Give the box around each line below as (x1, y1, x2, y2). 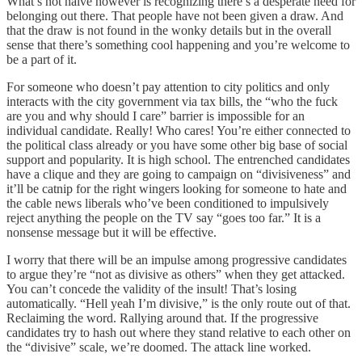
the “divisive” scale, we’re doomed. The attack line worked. (6, 340, 318, 355)
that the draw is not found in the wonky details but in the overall (6, 23, 331, 38)
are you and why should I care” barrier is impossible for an (6, 109, 305, 124)
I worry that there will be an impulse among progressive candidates (6, 253, 347, 267)
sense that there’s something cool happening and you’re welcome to (6, 38, 350, 53)
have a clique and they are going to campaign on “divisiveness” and (6, 167, 351, 182)
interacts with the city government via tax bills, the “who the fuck (6, 95, 338, 109)
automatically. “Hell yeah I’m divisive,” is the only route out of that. (6, 297, 351, 311)
